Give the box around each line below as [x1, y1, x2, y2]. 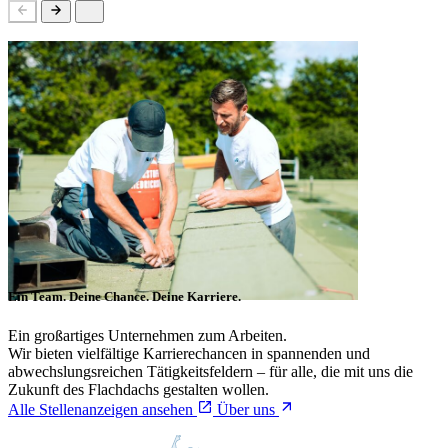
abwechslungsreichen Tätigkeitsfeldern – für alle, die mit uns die [8, 363, 413, 381]
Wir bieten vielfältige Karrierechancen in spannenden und [8, 345, 370, 363]
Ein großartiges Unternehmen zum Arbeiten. [8, 327, 287, 345]
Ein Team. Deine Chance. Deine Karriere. [8, 288, 241, 304]
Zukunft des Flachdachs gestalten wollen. [8, 381, 269, 399]
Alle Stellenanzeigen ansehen [8, 401, 193, 419]
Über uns [217, 401, 275, 419]
